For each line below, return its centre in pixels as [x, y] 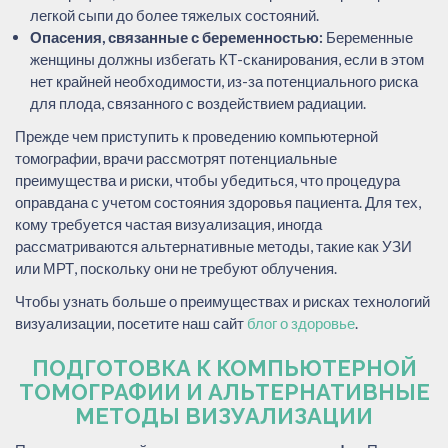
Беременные [368, 36]
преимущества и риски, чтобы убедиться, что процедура [207, 179]
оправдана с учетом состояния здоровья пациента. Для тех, [218, 201]
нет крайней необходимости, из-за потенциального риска [224, 80]
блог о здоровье [301, 322]
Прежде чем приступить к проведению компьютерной [196, 135]
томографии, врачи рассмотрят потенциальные [176, 157]
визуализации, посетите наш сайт [131, 322]
